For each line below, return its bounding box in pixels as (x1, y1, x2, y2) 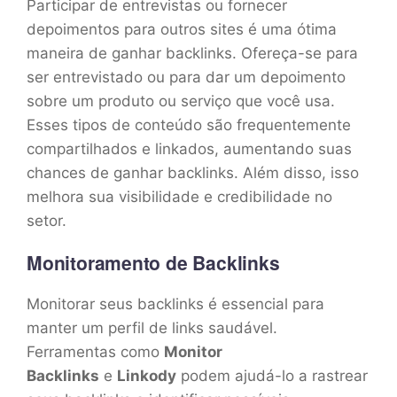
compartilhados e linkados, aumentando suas (27, 139, 352, 158)
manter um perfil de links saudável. (27, 318, 277, 337)
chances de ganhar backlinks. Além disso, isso (27, 163, 359, 182)
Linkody (117, 366, 176, 385)
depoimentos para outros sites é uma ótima (27, 19, 337, 38)
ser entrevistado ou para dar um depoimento (27, 67, 346, 86)
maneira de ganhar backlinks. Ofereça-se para (27, 43, 358, 62)
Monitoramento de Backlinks (27, 248, 280, 276)
